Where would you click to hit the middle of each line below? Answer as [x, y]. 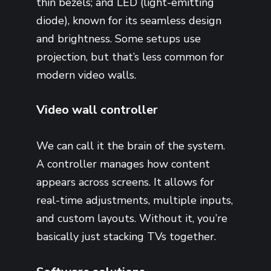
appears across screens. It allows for [125, 182]
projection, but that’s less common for [130, 57]
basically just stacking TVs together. [126, 236]
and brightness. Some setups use [119, 38]
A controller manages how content [123, 164]
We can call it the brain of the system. [131, 145]
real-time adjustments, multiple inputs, [135, 200]
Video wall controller [97, 110]
